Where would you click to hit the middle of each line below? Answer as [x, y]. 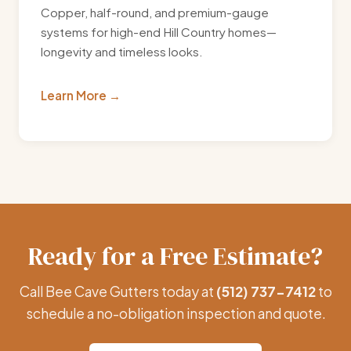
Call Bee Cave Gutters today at [118, 292]
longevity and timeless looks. [122, 52]
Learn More [74, 96]
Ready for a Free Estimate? [175, 257]
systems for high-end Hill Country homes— [159, 32]
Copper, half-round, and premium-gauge [155, 13]
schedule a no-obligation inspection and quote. [175, 314]
